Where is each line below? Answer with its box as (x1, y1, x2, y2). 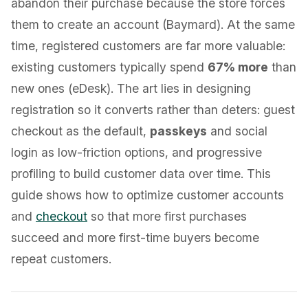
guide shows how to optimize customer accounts (11, 188, 284, 202)
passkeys (150, 124, 207, 138)
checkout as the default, (11, 124, 150, 138)
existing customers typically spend (11, 60, 208, 74)
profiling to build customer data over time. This (11, 166, 271, 181)
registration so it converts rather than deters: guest (11, 102, 295, 117)
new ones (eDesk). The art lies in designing (11, 81, 251, 96)
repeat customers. (11, 252, 111, 266)
